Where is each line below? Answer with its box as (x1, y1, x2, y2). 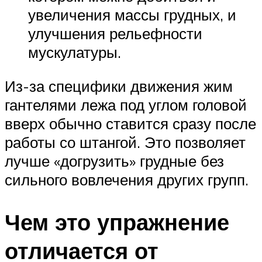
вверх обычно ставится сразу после (5, 113, 256, 133)
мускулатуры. (28, 43, 121, 62)
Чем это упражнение (5, 207, 229, 236)
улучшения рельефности (28, 24, 202, 43)
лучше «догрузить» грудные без (5, 151, 224, 170)
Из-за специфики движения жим (5, 76, 233, 95)
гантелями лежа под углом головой (5, 95, 247, 114)
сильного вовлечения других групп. (5, 170, 249, 189)
